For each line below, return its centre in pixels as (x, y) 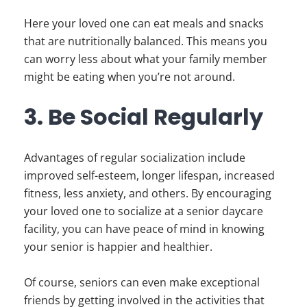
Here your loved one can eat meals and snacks (144, 23)
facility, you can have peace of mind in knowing (144, 229)
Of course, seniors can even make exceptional (142, 282)
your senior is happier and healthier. (120, 246)
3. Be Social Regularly (144, 116)
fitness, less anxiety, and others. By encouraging (148, 193)
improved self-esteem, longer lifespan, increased (149, 175)
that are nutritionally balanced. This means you (146, 41)
